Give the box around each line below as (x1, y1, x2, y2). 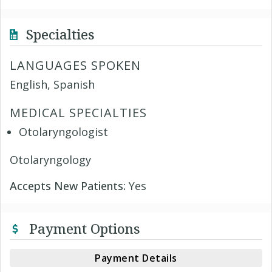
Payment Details (95, 251, 177, 265)
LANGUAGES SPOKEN (10, 57, 141, 73)
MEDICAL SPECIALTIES (10, 104, 147, 121)
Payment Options (25, 219, 140, 237)
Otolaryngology (10, 152, 91, 167)
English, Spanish (10, 77, 95, 92)
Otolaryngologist (19, 124, 108, 139)
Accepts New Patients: (10, 178, 129, 193)
